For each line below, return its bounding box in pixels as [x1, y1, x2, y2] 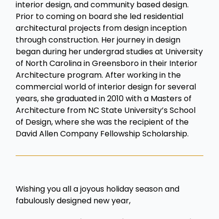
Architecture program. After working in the [16, 69, 181, 81]
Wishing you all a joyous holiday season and [16, 183, 179, 195]
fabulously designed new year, [16, 195, 131, 206]
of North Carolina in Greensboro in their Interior [16, 57, 197, 69]
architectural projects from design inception [16, 22, 187, 34]
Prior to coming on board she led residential [16, 10, 183, 22]
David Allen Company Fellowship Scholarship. [16, 128, 189, 139]
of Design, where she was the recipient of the [16, 116, 189, 128]
